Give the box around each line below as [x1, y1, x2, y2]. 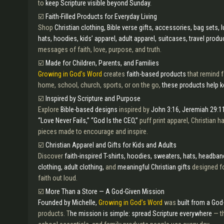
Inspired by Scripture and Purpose [45, 94, 140, 102]
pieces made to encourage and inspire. [38, 127, 148, 135]
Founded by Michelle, [38, 198, 98, 206]
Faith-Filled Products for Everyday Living [45, 12, 157, 20]
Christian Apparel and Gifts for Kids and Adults [45, 141, 176, 149]
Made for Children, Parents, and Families [44, 59, 159, 67]
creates [102, 70, 125, 78]
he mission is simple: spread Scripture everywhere [70, 209, 212, 217]
